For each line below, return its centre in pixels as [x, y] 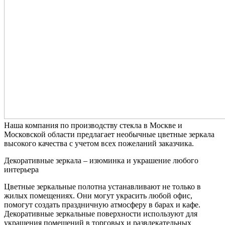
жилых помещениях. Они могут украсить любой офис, [98, 195]
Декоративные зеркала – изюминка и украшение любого [101, 160]
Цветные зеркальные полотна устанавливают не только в [102, 186]
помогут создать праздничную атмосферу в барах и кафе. [102, 204]
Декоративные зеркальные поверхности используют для [101, 213]
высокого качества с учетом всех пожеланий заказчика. [99, 143]
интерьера [21, 169]
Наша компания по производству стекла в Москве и [93, 125]
